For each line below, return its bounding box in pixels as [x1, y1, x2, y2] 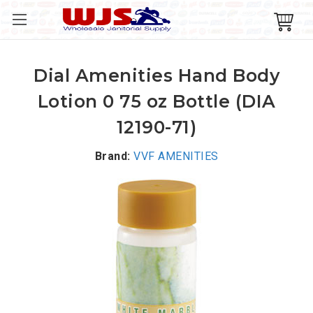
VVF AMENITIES [133, 149, 219, 163]
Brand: [94, 149, 131, 163]
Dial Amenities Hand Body [34, 65, 279, 86]
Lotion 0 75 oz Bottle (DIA [37, 91, 276, 112]
